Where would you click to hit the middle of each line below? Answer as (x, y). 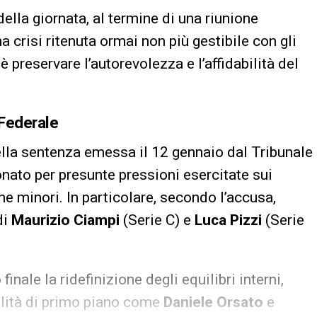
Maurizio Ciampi (65, 220)
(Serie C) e (157, 220)
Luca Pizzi (228, 220)
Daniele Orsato (213, 302)
